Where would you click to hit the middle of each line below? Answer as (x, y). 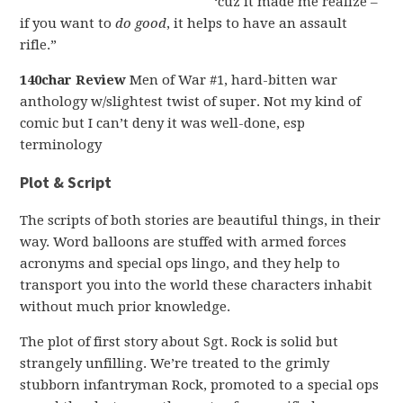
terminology (61, 145)
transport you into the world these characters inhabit (197, 285)
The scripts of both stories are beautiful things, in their (201, 220)
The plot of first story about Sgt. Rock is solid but (179, 342)
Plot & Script (66, 182)
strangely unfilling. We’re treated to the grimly (175, 363)
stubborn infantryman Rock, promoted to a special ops (200, 385)
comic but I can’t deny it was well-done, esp (163, 123)
